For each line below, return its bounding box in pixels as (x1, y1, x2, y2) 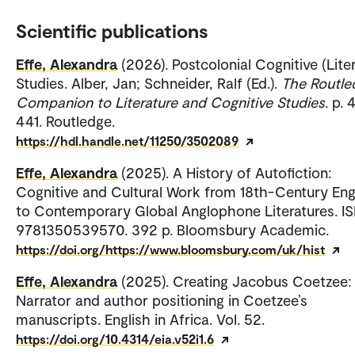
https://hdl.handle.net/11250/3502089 (16, 133, 239, 149)
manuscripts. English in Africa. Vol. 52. (16, 310, 265, 329)
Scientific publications (16, 19, 208, 43)
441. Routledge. (16, 112, 115, 131)
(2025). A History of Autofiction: (121, 163, 331, 182)
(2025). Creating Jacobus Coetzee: (121, 272, 351, 291)
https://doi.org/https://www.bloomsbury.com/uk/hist (16, 242, 325, 258)
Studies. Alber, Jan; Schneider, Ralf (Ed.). (16, 74, 281, 93)
